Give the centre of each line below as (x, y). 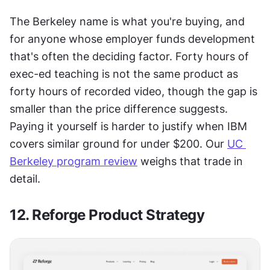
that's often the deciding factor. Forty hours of (129, 56)
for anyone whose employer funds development (132, 39)
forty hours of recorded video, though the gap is (133, 91)
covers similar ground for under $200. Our (118, 143)
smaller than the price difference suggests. (119, 108)
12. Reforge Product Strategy (107, 215)
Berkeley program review (74, 161)
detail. (25, 178)
